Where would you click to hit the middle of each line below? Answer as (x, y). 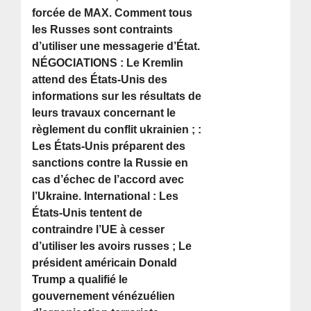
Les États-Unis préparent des (109, 146)
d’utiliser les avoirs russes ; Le (112, 246)
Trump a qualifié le (80, 280)
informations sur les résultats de (117, 96)
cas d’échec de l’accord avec (108, 180)
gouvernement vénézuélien (104, 296)
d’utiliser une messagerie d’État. (116, 47)
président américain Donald (105, 263)
